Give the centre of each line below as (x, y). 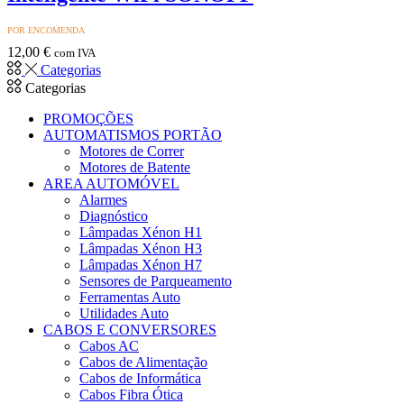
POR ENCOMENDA (46, 31)
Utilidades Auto (124, 314)
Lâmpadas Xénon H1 (141, 233)
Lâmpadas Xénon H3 (141, 249)
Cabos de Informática (140, 379)
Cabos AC (109, 346)
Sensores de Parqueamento (156, 281)
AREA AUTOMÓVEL (111, 184)
